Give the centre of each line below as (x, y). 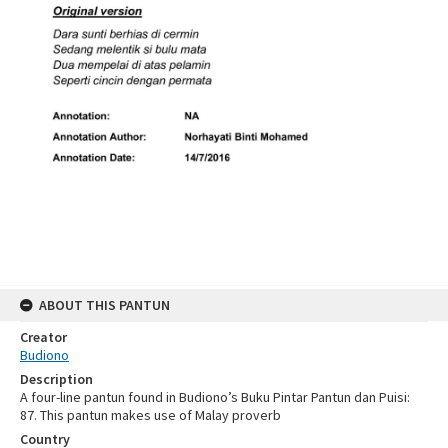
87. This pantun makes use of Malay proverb (150, 414)
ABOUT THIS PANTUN (104, 304)
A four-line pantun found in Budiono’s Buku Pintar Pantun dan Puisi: (215, 396)
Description (56, 378)
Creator (43, 336)
